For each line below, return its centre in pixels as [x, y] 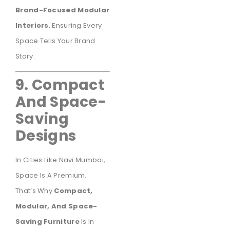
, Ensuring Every [75, 25]
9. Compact [60, 85]
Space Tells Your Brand [55, 41]
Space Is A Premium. [51, 176]
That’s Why [35, 191]
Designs [46, 136]
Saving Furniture [47, 222]
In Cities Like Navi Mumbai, [61, 160]
